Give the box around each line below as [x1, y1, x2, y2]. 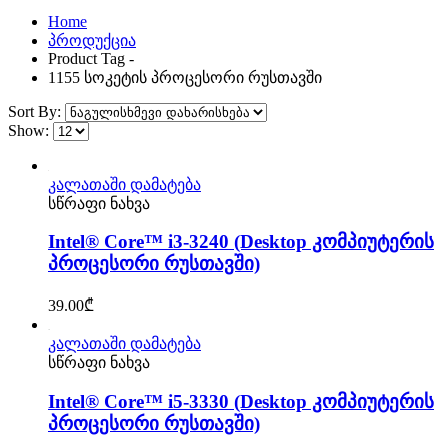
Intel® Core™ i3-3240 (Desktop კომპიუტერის [48, 231, 434, 253]
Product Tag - [48, 49, 134, 67]
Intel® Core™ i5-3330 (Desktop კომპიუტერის [48, 390, 434, 412]
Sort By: [8, 102, 65, 120]
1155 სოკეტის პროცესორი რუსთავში [48, 68, 322, 86]
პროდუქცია [48, 31, 136, 49]
